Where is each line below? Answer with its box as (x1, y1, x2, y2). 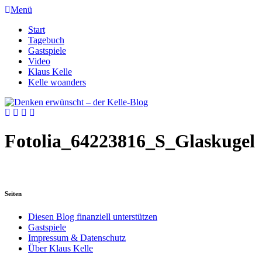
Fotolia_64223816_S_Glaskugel (5, 130, 255, 152)
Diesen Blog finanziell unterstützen (28, 211, 157, 222)
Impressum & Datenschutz (28, 232, 126, 243)
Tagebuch (28, 35, 64, 45)
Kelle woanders (28, 77, 86, 87)
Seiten (5, 189, 22, 197)
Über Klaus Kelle (28, 243, 93, 253)
